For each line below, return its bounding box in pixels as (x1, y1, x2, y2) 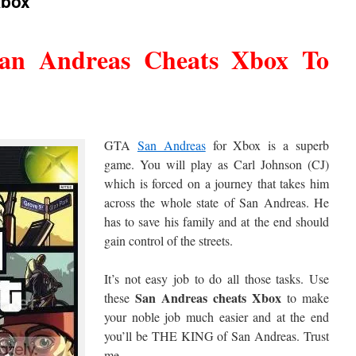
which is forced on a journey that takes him (104, 175, 329, 192)
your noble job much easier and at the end (104, 308, 329, 325)
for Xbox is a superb (205, 137, 330, 153)
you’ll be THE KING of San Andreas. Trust (104, 327, 329, 344)
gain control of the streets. (104, 232, 233, 249)
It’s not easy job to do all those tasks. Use (104, 270, 329, 287)
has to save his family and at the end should (104, 213, 329, 230)
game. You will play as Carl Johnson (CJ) (104, 156, 329, 172)
